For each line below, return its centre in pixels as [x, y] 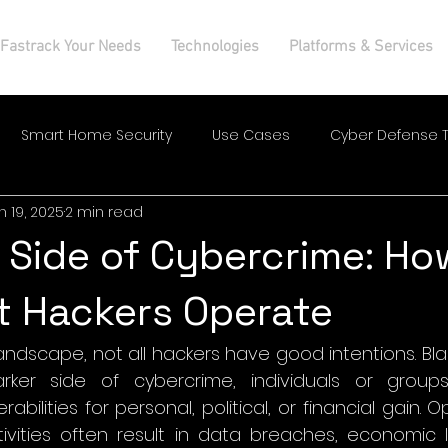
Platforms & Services [360, 47]
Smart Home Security [96, 134]
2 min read [104, 211]
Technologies [214, 47]
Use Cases [251, 134]
